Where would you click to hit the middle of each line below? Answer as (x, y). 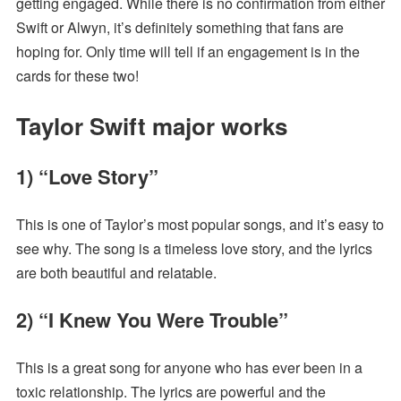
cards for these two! (77, 76)
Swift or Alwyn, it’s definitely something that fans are (179, 28)
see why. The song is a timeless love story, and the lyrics (194, 249)
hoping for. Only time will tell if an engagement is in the (188, 52)
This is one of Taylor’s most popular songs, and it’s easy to (200, 225)
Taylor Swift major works (151, 126)
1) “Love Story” (87, 177)
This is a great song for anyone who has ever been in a (189, 368)
